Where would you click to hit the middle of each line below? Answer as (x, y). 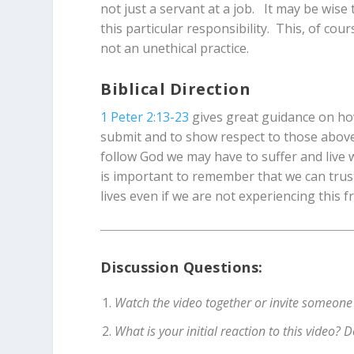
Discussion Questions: (182, 267)
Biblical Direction (176, 88)
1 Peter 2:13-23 (145, 117)
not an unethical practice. (175, 48)
